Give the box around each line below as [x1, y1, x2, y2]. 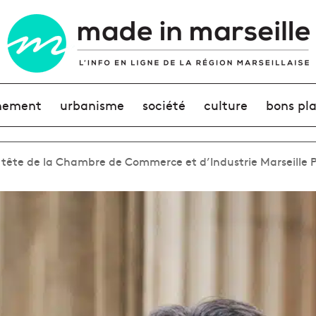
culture [204, 96, 248, 114]
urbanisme [59, 96, 124, 114]
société [142, 96, 186, 114]
